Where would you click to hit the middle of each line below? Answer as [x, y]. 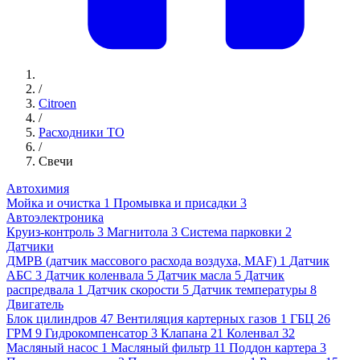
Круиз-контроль [50, 232]
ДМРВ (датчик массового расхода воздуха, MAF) [143, 261]
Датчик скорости [133, 290]
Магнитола [137, 232]
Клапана [184, 333]
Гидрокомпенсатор [96, 333]
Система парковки [231, 232]
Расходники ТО [82, 133]
